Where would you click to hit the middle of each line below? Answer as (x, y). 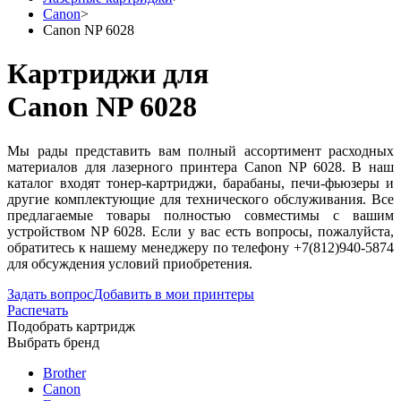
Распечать (38, 310)
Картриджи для (108, 74)
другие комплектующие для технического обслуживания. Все (200, 199)
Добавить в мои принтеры (174, 294)
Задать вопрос (50, 294)
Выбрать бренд (53, 342)
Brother (64, 372)
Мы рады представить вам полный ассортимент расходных (200, 150)
